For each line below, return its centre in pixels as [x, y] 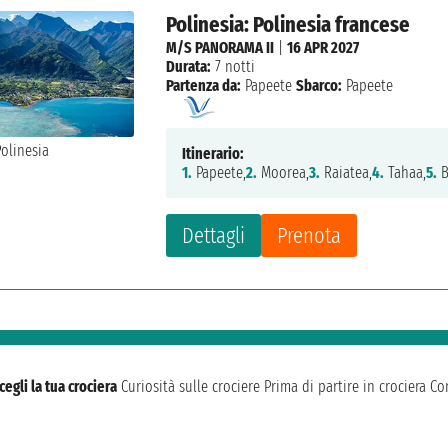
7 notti [233, 67]
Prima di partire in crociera [345, 387]
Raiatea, [346, 173]
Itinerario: [213, 154]
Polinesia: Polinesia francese [288, 25]
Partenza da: [204, 86]
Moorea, [283, 173]
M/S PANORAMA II [220, 48]
